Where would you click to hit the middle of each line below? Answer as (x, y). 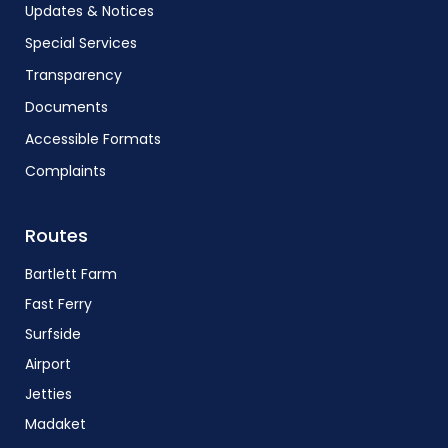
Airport (48, 364)
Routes (56, 235)
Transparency (73, 75)
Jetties (48, 394)
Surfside (53, 334)
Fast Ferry (58, 304)
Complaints (65, 171)
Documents (66, 107)
